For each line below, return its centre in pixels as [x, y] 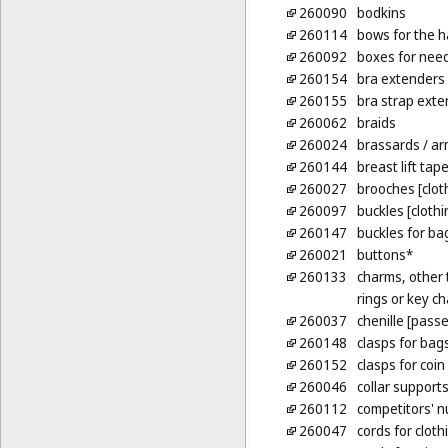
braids [376, 123]
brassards [388, 145]
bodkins [381, 13]
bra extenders [400, 79]
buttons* [384, 255]
